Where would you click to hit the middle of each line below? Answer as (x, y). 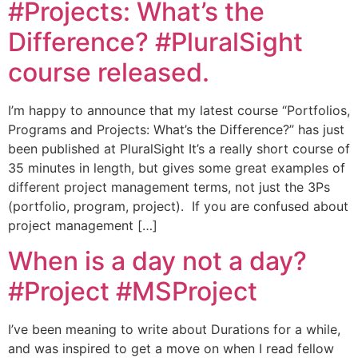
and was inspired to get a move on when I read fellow (171, 348)
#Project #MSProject (133, 291)
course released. (109, 72)
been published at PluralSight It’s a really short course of (179, 148)
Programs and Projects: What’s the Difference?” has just (176, 129)
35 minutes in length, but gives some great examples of (177, 167)
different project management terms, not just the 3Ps (169, 187)
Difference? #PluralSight (155, 42)
